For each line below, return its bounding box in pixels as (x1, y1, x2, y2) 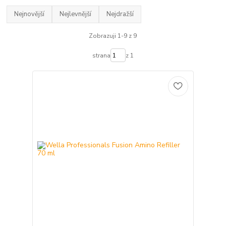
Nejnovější (14, 10, 45, 19)
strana (92, 51, 110, 60)
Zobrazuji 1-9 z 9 (89, 31, 137, 40)
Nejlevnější (60, 10, 92, 19)
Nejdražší (106, 10, 134, 19)
